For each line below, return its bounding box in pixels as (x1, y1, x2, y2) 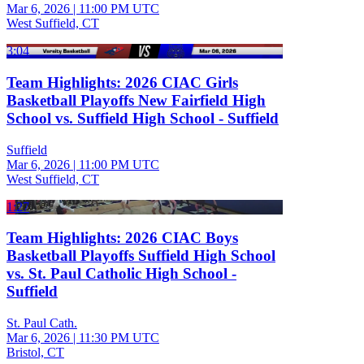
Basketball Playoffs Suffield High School (6, 247, 275, 265)
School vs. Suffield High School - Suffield (6, 109, 279, 127)
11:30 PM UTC (79, 331, 159, 345)
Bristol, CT (6, 345, 64, 360)
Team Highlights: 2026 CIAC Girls (6, 73, 238, 91)
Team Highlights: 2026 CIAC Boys (6, 229, 238, 247)
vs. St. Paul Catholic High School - (6, 265, 236, 283)
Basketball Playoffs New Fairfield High (6, 91, 266, 109)
